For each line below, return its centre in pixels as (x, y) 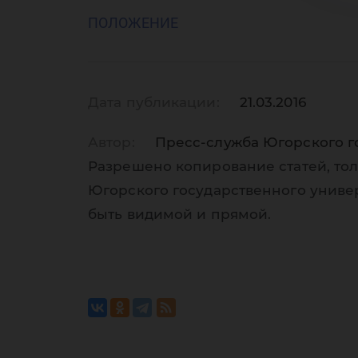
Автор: (111, 142)
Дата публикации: (154, 102)
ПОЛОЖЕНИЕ (133, 23)
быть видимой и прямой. (180, 214)
